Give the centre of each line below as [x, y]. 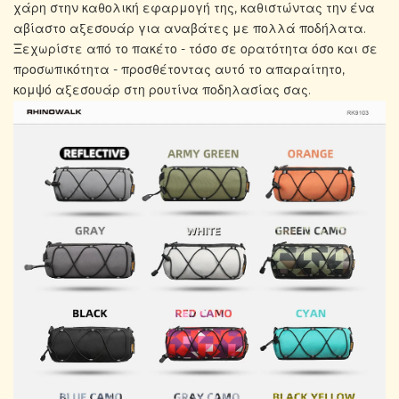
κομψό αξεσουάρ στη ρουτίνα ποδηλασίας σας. [162, 90]
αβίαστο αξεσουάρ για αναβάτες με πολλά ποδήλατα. [190, 28]
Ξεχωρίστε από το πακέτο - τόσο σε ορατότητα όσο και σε [195, 49]
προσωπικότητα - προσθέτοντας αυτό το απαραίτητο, [179, 69]
